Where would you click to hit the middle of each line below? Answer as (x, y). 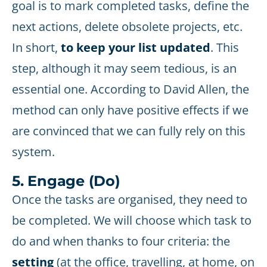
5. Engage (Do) (66, 181)
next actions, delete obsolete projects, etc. (127, 27)
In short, (36, 47)
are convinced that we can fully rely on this (129, 131)
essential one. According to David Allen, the (131, 89)
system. (33, 152)
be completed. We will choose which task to (132, 220)
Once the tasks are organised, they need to (130, 199)
